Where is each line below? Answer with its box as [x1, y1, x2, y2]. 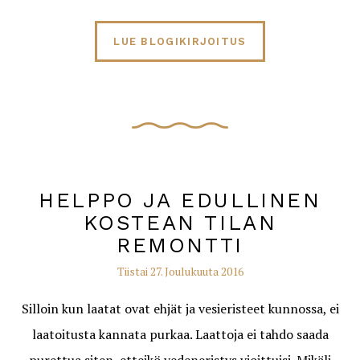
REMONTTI [117, 233, 243, 257]
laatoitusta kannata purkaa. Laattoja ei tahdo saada [31, 325, 329, 343]
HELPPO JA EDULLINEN [39, 188, 321, 212]
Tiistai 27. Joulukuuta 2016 [117, 264, 243, 279]
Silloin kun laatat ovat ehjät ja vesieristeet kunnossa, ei [21, 300, 339, 317]
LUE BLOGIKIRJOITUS [113, 35, 247, 47]
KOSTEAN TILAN [83, 211, 277, 235]
